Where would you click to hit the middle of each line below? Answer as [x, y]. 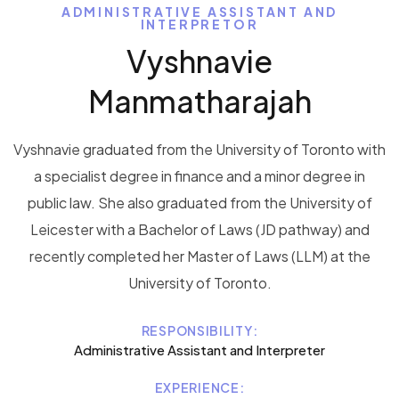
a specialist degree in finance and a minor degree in [199, 175]
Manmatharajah [199, 101]
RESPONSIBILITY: [199, 330]
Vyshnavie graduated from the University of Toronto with [199, 149]
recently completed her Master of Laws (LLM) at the [199, 256]
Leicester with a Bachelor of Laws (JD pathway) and [199, 229]
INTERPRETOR [199, 24]
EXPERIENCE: [199, 387]
